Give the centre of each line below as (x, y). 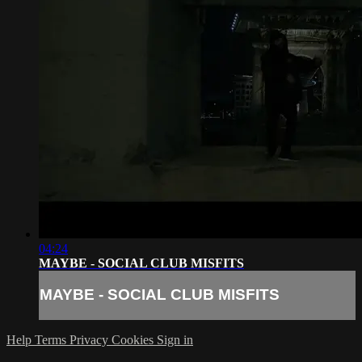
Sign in (175, 340)
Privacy (90, 340)
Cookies (134, 340)
